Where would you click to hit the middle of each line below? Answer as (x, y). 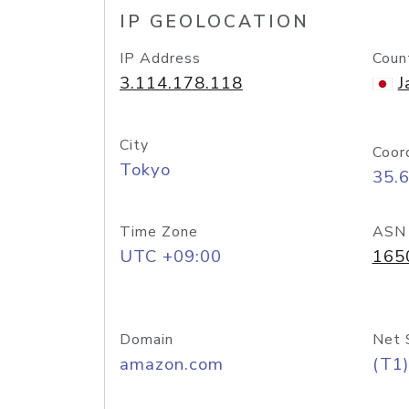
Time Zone (159, 232)
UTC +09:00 (171, 257)
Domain (147, 340)
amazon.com (172, 364)
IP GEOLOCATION (215, 22)
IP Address (160, 58)
